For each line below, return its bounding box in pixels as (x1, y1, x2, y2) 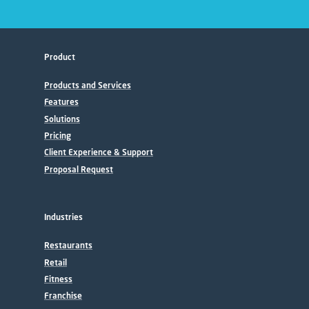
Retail (44, 257, 67, 268)
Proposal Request (44, 163, 113, 175)
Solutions (44, 113, 80, 124)
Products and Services (44, 79, 131, 90)
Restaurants (44, 240, 92, 251)
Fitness (44, 274, 72, 285)
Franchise (44, 290, 82, 301)
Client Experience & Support (44, 147, 153, 158)
